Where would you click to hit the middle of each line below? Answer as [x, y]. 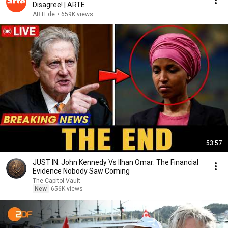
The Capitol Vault [56, 181]
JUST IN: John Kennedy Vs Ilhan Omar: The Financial [116, 162]
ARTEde [44, 14]
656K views [67, 189]
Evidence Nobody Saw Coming [81, 171]
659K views [77, 14]
